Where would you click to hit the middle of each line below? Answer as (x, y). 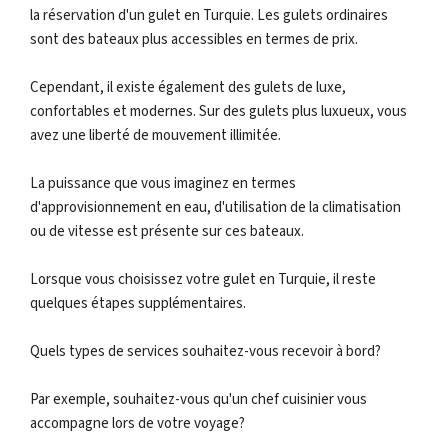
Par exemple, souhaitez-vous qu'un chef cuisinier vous (198, 399)
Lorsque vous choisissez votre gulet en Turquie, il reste (203, 279)
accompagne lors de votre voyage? (137, 423)
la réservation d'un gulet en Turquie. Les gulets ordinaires (209, 15)
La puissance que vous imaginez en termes (163, 183)
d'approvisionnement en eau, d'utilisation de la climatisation (215, 207)
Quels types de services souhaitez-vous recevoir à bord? (205, 351)
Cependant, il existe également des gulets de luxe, (188, 87)
